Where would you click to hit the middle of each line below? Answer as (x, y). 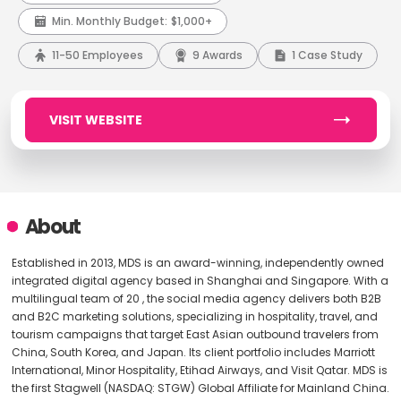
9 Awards (217, 55)
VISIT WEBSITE (95, 120)
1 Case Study (327, 55)
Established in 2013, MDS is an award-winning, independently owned (197, 263)
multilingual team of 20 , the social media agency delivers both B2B (196, 299)
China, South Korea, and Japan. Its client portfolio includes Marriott (193, 352)
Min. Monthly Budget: (109, 21)
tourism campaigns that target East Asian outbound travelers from (195, 334)
